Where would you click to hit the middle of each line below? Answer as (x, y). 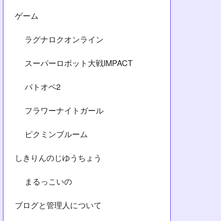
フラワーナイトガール (64, 110)
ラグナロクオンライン (64, 39)
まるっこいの (48, 181)
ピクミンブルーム (56, 134)
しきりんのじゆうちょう (58, 157)
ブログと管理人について (58, 205)
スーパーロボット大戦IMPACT (79, 63)
